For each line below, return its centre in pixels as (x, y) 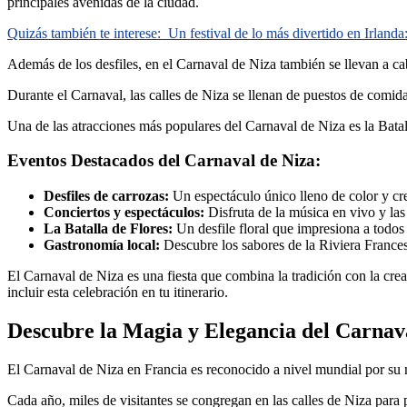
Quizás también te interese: (84, 33)
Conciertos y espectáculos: (124, 213)
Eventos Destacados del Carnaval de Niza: (164, 161)
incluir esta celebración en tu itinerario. (118, 293)
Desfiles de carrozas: (106, 196)
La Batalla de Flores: (108, 229)
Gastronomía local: (102, 245)
